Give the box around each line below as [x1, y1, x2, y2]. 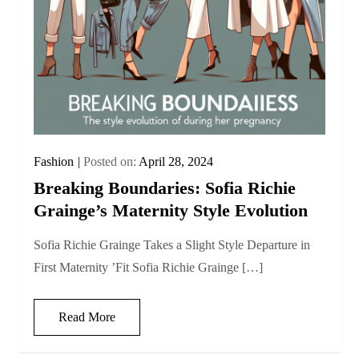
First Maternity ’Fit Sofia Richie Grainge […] [34, 260, 264, 275]
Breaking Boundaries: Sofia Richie [34, 178, 296, 199]
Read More [58, 310, 116, 325]
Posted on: [83, 155, 139, 169]
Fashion [34, 155, 75, 169]
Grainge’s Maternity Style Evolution [34, 200, 309, 221]
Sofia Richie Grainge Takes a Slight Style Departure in [34, 238, 311, 252]
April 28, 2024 [139, 155, 214, 169]
